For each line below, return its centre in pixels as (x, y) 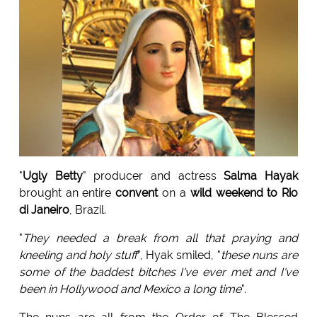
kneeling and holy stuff (78, 255)
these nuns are (259, 255)
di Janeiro (44, 209)
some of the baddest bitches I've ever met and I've (158, 272)
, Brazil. (87, 209)
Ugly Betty (52, 175)
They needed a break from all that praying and (160, 238)
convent (137, 192)
